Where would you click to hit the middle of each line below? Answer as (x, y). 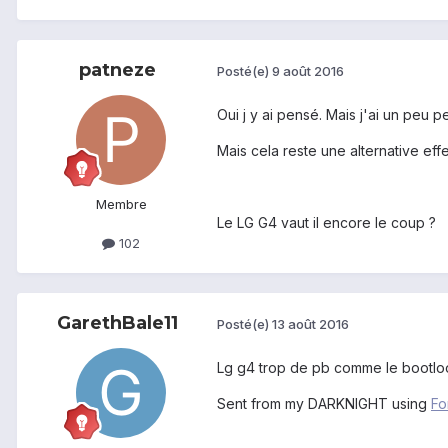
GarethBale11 (117, 322)
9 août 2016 (308, 71)
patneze (117, 69)
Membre (121, 203)
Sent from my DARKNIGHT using (324, 403)
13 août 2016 (310, 324)
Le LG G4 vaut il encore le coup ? (326, 223)
